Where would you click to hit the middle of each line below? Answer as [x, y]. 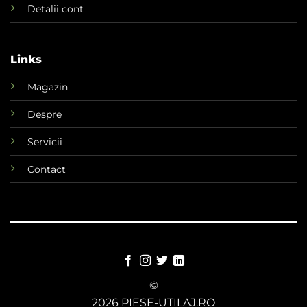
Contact [46, 169]
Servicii [45, 142]
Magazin [47, 87]
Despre [44, 114]
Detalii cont [55, 9]
